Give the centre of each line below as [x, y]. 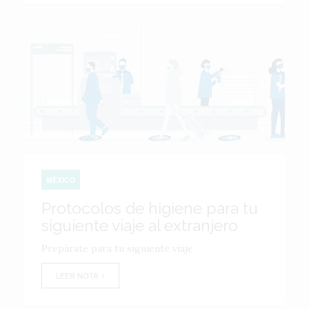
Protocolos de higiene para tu [150, 208]
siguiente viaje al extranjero [140, 225]
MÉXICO [61, 180]
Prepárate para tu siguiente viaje [117, 248]
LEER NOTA [79, 275]
